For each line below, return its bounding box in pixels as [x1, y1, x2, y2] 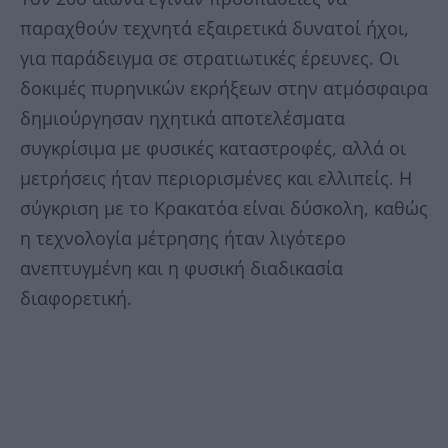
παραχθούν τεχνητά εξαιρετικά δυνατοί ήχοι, [20, 16, 409, 41]
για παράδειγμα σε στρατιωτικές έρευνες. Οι [20, 46, 399, 71]
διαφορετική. [20, 286, 132, 311]
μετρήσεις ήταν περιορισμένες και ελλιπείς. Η [20, 166, 412, 191]
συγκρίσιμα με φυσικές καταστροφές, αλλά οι [20, 136, 406, 161]
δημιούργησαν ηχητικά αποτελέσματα [20, 106, 345, 131]
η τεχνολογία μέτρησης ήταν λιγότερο [20, 226, 346, 251]
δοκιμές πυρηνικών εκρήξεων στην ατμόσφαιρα [20, 76, 428, 101]
